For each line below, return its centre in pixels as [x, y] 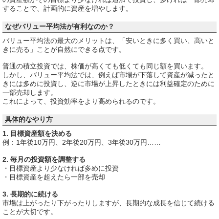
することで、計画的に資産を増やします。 [67, 8]
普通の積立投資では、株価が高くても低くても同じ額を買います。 [105, 66]
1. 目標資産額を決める [37, 134]
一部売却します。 [30, 93]
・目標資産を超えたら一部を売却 [54, 177]
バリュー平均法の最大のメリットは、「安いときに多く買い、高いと [109, 40]
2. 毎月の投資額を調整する [44, 160]
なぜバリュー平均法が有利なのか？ [60, 26]
